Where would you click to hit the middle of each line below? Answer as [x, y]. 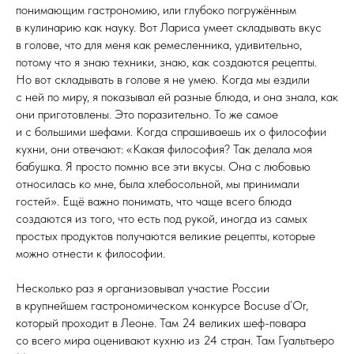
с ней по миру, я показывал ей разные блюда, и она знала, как [177, 96]
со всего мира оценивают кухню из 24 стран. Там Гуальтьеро [175, 340]
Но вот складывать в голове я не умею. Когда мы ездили [163, 79]
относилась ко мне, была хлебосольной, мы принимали [158, 183]
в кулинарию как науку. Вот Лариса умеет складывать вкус [169, 27]
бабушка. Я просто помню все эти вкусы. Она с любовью [163, 166]
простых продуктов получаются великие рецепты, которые [166, 235]
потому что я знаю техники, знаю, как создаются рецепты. [166, 62]
